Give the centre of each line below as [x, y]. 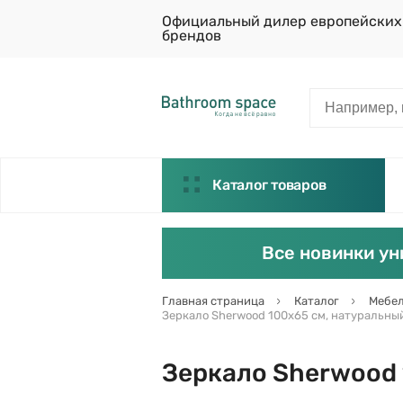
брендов [192, 36]
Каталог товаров [269, 185]
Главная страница [213, 301]
